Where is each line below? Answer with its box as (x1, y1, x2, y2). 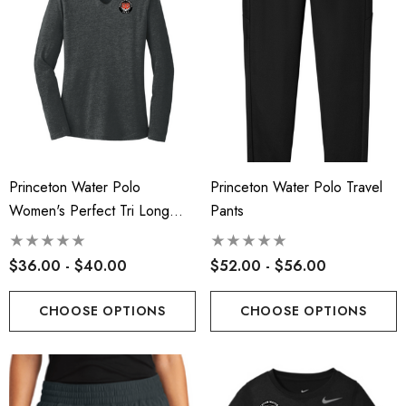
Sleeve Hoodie (9, 223, 101, 245)
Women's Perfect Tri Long (9, 199, 169, 221)
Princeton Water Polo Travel (210, 176, 382, 198)
